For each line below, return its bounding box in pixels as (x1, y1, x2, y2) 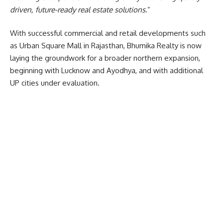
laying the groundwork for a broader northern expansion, (10, 53, 200, 63)
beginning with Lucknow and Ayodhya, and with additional (10, 66, 203, 75)
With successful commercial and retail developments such (10, 28, 206, 38)
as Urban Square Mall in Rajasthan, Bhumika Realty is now (10, 41, 202, 50)
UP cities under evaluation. (10, 78, 100, 88)
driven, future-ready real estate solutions (10, 4, 145, 14)
